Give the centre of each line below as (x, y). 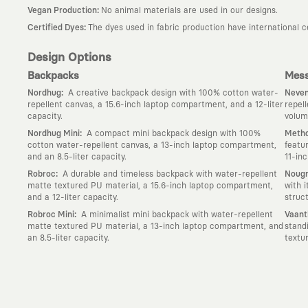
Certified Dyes (56, 27)
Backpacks (53, 76)
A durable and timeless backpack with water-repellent (168, 174)
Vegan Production (62, 10)
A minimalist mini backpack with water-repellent (176, 214)
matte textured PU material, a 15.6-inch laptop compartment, (150, 186)
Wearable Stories (61, 297)
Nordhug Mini (54, 133)
